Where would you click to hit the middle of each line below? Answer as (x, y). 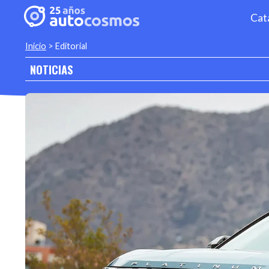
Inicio (36, 46)
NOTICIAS (52, 69)
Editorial (71, 46)
